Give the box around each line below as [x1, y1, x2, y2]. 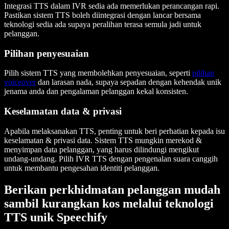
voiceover [4, 78, 36, 87]
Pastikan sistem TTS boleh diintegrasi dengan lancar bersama [4, 10, 201, 19]
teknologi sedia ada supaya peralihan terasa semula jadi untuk [4, 19, 201, 29]
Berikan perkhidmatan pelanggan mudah [4, 182, 220, 196]
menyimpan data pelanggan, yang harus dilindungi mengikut [4, 145, 199, 154]
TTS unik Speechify [4, 210, 107, 224]
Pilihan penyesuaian [4, 48, 89, 59]
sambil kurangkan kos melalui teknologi [4, 196, 214, 210]
